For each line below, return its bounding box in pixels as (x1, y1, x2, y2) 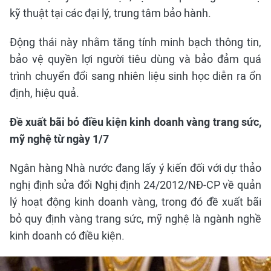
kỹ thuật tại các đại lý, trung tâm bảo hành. (10, 7, 211, 20)
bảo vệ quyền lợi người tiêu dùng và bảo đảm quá (10, 53, 261, 66)
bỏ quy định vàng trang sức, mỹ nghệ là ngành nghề (10, 212, 261, 226)
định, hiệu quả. (10, 87, 79, 100)
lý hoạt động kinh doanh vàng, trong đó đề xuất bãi (10, 195, 261, 209)
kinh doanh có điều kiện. (10, 229, 125, 243)
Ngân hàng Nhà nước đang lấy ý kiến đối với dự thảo (10, 162, 261, 175)
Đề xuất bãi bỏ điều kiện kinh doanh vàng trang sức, (10, 116, 261, 129)
